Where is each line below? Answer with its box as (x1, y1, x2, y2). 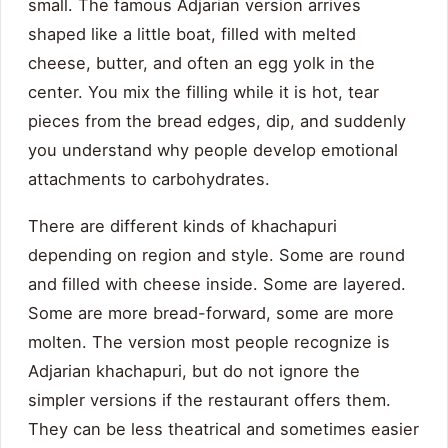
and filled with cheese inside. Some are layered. (28, 274, 406, 295)
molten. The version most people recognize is (28, 332, 390, 353)
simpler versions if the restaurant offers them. (28, 390, 391, 411)
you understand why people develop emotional (28, 140, 398, 161)
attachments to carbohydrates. (28, 169, 270, 190)
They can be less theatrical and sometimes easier (28, 419, 419, 440)
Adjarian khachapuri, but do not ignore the (28, 361, 360, 382)
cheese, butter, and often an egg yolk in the (28, 53, 375, 74)
